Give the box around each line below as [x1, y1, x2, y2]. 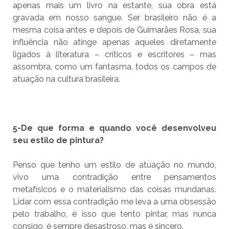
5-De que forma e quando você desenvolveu [12, 123, 217, 133]
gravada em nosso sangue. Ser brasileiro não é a [12, 13, 217, 23]
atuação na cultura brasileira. [12, 74, 120, 84]
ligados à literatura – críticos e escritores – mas [12, 50, 217, 60]
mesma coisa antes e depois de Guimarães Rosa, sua [12, 25, 217, 35]
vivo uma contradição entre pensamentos [12, 172, 217, 182]
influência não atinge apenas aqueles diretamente [12, 37, 217, 48]
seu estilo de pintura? [12, 135, 104, 146]
